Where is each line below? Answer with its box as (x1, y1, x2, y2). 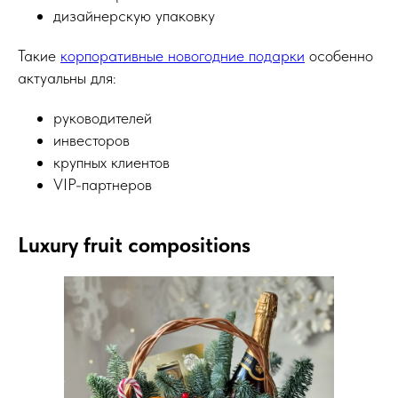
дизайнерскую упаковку (53, 6, 215, 26)
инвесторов (53, 131, 130, 150)
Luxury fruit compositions (18, 232, 251, 259)
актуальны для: (18, 68, 116, 88)
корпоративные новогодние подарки (60, 46, 305, 66)
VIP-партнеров (53, 175, 152, 195)
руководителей (53, 108, 152, 128)
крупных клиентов (53, 153, 170, 172)
